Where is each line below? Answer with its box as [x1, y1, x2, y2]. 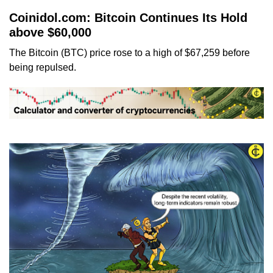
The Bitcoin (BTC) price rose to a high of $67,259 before [9, 47, 250, 58]
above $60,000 [9, 25, 91, 39]
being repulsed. [9, 62, 76, 73]
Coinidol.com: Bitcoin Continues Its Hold [9, 10, 247, 24]
